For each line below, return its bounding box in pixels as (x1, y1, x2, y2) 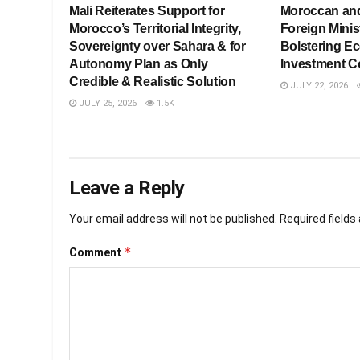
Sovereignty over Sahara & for (69, 39, 246, 54)
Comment (69, 246, 124, 260)
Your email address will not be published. (69, 212, 277, 226)
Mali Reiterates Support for (69, 4, 225, 18)
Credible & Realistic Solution (69, 75, 236, 89)
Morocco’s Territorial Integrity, (69, 22, 241, 36)
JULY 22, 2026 (287, 80, 348, 92)
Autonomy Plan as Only (69, 57, 208, 72)
